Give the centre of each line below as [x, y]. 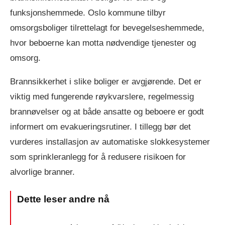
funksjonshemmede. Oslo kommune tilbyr [88, 13]
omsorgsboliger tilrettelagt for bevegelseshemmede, [107, 28]
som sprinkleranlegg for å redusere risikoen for [98, 157]
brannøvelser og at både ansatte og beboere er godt [107, 112]
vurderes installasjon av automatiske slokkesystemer [110, 142]
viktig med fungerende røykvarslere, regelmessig [102, 97]
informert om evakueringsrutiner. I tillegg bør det [100, 127]
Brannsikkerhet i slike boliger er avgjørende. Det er [106, 82]
